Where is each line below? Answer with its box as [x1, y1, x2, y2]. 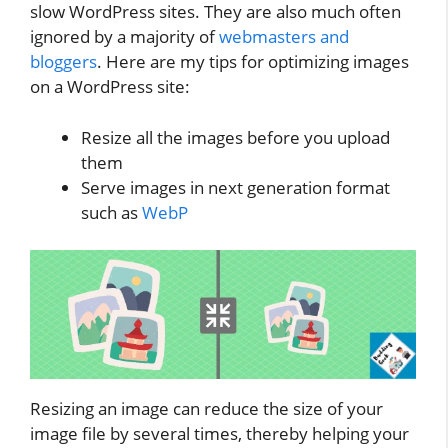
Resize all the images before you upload [81, 125, 390, 149]
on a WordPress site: [30, 75, 190, 99]
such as [81, 200, 142, 224]
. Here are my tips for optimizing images [97, 50, 409, 74]
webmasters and [219, 25, 349, 49]
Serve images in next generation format [81, 175, 390, 199]
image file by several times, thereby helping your [30, 421, 409, 445]
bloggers [30, 50, 97, 74]
